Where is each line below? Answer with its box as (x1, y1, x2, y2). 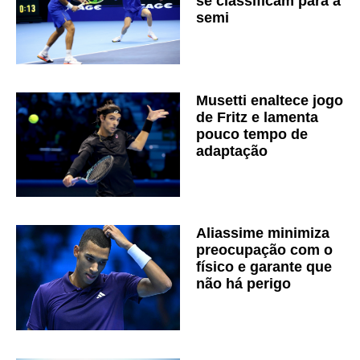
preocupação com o (196, 242, 333, 259)
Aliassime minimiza (196, 225, 329, 242)
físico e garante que (196, 259, 332, 276)
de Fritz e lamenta (196, 108, 318, 125)
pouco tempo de (196, 125, 308, 142)
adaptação (196, 142, 268, 159)
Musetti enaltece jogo (196, 92, 343, 108)
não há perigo (196, 276, 291, 292)
